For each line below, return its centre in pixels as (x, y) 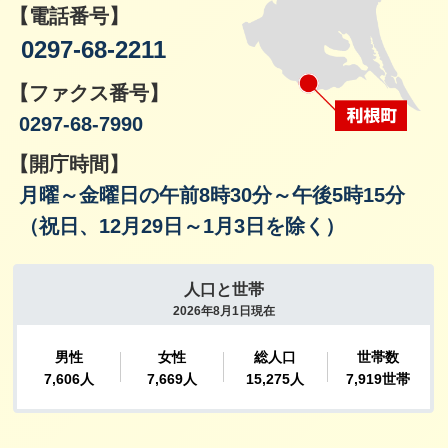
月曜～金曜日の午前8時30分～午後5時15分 (211, 194)
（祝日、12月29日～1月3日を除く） (181, 225)
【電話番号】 (68, 15)
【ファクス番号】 (88, 92)
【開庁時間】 (68, 163)
